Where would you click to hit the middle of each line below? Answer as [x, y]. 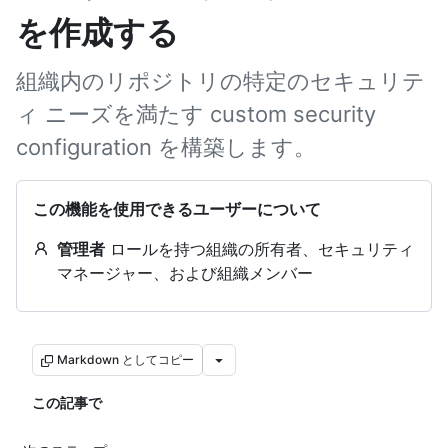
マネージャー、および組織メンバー [185, 273]
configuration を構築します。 [166, 147]
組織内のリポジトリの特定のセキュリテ [220, 81]
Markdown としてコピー [125, 359]
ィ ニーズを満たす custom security [196, 114]
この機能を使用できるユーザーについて [177, 209]
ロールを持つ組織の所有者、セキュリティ [259, 249]
